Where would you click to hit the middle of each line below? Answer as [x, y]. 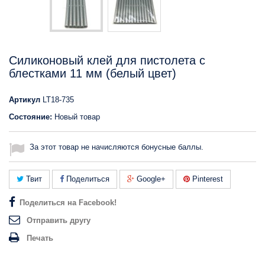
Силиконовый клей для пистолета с [107, 60]
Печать [40, 238]
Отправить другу [59, 220]
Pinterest [206, 179]
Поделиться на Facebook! [68, 203]
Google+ [150, 179]
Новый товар [77, 117]
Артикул [25, 100]
